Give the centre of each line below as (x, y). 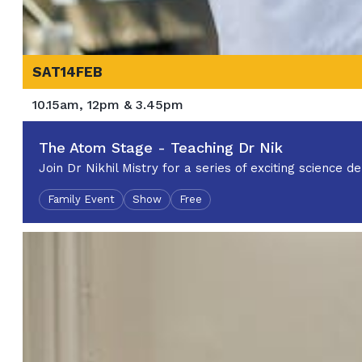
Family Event (81, 200)
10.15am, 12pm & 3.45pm (108, 105)
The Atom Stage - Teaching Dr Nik (161, 148)
